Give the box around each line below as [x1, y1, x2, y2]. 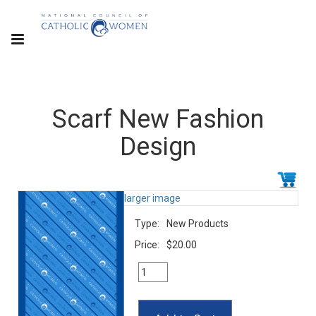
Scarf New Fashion [52, 104, 264, 134]
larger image [124, 193, 181, 204]
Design [120, 132, 196, 162]
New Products [166, 218, 229, 229]
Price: [135, 239, 159, 250]
